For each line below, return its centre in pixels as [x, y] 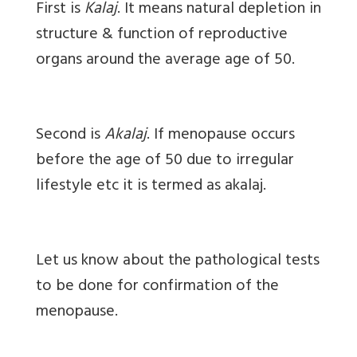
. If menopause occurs [221, 135]
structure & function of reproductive [162, 35]
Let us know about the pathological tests [178, 261]
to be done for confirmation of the [157, 287]
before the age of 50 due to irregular [165, 161]
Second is [70, 135]
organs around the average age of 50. [165, 61]
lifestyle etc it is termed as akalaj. [151, 186]
